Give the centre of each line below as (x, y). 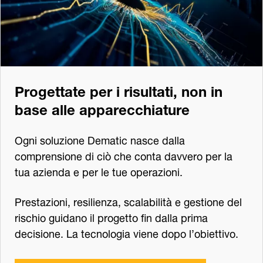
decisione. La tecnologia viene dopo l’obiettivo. (127, 232)
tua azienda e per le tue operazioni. (99, 170)
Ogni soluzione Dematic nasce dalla (100, 139)
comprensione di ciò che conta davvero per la (124, 154)
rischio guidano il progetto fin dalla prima (111, 216)
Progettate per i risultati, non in (119, 89)
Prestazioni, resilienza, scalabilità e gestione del (128, 200)
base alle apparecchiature (102, 107)
